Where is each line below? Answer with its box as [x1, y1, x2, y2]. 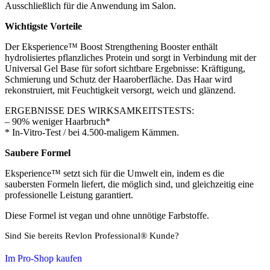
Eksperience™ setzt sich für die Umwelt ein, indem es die [5, 168, 224, 178]
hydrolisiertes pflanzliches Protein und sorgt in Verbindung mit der [5, 52, 256, 63]
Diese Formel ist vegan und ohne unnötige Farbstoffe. [5, 210, 209, 221]
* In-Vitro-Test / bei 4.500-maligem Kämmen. [5, 127, 179, 137]
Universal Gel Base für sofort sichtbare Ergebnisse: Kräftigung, [5, 63, 245, 74]
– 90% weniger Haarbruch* [5, 116, 110, 127]
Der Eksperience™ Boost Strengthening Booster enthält [5, 41, 218, 52]
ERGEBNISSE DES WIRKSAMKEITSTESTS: [5, 105, 194, 116]
